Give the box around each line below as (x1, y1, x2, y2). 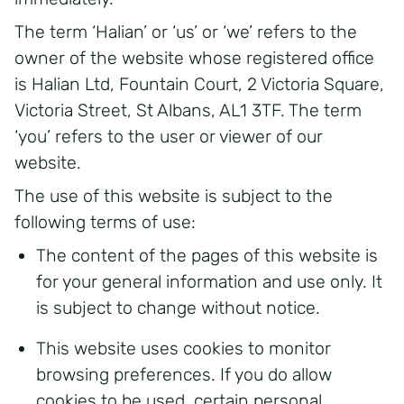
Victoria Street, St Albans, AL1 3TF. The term (14, 100, 362, 121)
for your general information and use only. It (36, 271, 382, 292)
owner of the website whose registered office (14, 48, 374, 69)
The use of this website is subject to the (14, 186, 333, 207)
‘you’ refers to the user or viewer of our (14, 126, 323, 147)
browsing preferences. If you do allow (36, 364, 332, 385)
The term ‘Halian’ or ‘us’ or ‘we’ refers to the (14, 22, 357, 42)
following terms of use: (14, 212, 196, 233)
